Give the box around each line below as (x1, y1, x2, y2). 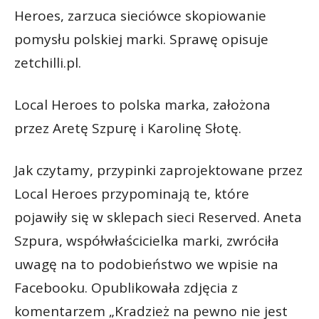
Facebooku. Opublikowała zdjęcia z (14, 278, 238, 297)
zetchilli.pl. (14, 53, 81, 72)
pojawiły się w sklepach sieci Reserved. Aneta (14, 207, 302, 226)
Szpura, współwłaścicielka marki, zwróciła (14, 231, 279, 250)
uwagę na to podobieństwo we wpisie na (14, 254, 278, 273)
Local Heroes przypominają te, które (14, 184, 249, 203)
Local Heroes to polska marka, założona (14, 95, 271, 114)
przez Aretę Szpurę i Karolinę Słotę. (14, 118, 241, 137)
